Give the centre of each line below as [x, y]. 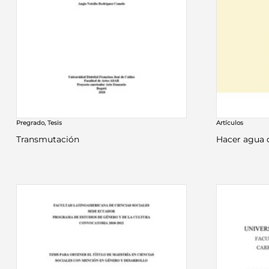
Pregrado [30, 123]
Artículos [230, 123]
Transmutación [47, 140]
